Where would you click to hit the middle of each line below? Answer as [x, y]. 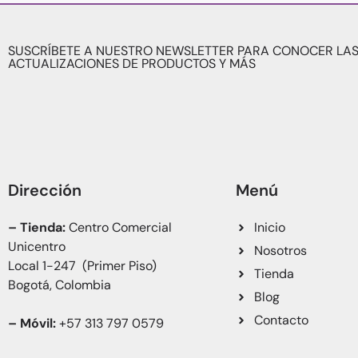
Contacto [281, 320]
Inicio [269, 227]
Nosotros [280, 251]
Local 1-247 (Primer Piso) [84, 266]
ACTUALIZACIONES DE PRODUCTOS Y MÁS [132, 64]
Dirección [45, 190]
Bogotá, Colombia [60, 285]
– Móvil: [34, 323]
